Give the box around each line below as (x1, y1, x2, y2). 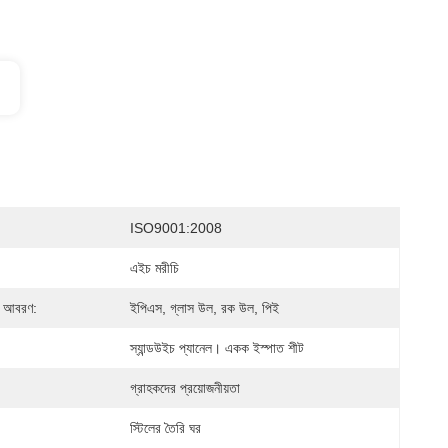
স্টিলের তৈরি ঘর (130, 420, 201, 436)
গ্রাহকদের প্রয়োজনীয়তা (130, 380, 240, 396)
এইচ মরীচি (130, 260, 179, 276)
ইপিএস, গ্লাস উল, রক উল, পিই (130, 300, 279, 316)
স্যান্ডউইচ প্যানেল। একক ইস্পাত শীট (130, 340, 304, 356)
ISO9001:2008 (130, 220, 222, 236)
